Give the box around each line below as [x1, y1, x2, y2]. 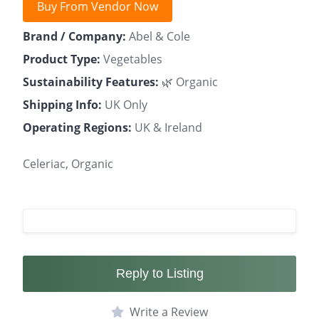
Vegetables [100, 51, 162, 67]
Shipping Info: [23, 96, 102, 113]
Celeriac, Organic [23, 155, 113, 172]
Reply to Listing [115, 266, 204, 281]
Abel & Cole [126, 28, 190, 44]
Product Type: [23, 51, 100, 67]
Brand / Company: [23, 28, 126, 44]
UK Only [102, 96, 147, 113]
